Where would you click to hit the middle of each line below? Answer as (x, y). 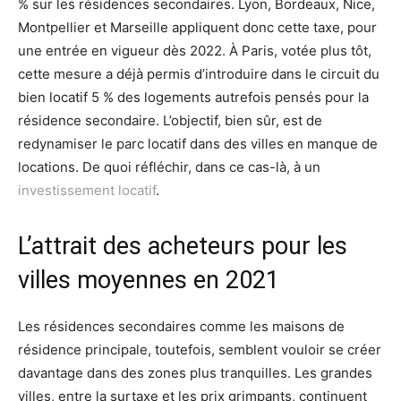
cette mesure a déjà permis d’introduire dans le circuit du (199, 74)
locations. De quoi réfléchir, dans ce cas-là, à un (169, 167)
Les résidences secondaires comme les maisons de (181, 326)
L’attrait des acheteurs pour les (183, 246)
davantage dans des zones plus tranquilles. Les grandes (195, 373)
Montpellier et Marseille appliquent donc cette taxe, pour (197, 27)
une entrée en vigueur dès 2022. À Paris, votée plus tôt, (195, 51)
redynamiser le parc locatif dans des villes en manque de (198, 144)
